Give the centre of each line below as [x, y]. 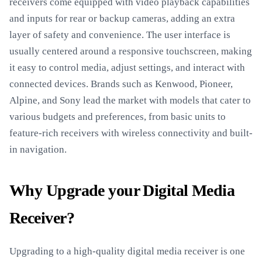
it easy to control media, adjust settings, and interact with [127, 68]
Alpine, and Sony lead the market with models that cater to [130, 100]
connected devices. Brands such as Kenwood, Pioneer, [121, 84]
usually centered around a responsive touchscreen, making [131, 51]
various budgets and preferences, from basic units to [118, 117]
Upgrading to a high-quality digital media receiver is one [127, 251]
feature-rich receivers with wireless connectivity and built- [131, 133]
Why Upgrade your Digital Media [122, 190]
